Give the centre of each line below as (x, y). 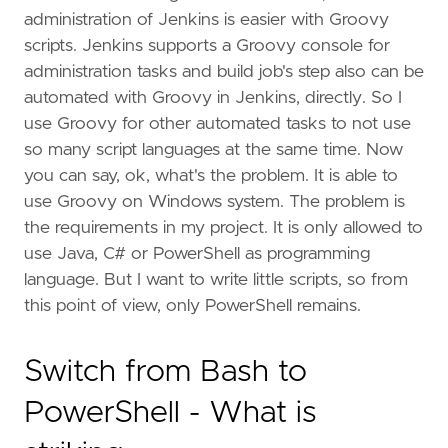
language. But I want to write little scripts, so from (216, 280)
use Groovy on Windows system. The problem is (214, 202)
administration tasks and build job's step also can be (224, 72)
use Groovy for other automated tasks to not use (217, 124)
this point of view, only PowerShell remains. (192, 306)
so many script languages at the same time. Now (213, 150)
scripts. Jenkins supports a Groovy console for (207, 46)
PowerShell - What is (170, 412)
